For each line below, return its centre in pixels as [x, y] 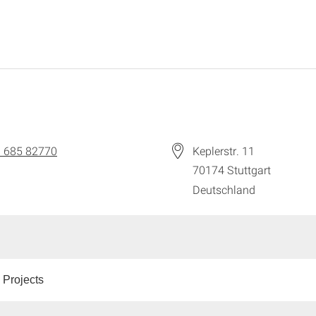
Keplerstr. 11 [224, 151]
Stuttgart [249, 170]
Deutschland [224, 190]
